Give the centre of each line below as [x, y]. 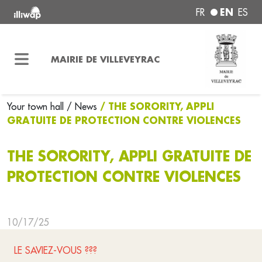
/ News [82, 106]
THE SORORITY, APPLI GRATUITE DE [129, 156]
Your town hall [37, 106]
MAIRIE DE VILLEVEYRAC [105, 59]
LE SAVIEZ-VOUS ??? [56, 250]
